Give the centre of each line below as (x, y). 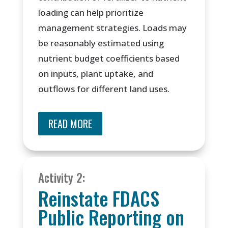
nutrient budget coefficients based (109, 59)
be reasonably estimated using (101, 43)
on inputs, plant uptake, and (95, 74)
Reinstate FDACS (98, 198)
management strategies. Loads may (112, 28)
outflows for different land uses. (104, 89)
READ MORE (70, 124)
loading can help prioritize (91, 13)
